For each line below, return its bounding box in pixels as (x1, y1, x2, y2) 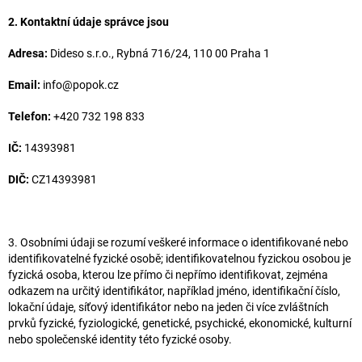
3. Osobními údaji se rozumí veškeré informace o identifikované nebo (8, 235, 348, 249)
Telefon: (8, 109, 51, 123)
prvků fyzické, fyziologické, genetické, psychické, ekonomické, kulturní (8, 316, 351, 330)
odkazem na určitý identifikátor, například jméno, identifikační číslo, (8, 284, 340, 297)
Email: (8, 78, 40, 91)
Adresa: (8, 46, 48, 60)
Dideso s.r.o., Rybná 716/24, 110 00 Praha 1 (48, 46, 270, 60)
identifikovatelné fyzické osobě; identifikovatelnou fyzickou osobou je (8, 251, 351, 265)
